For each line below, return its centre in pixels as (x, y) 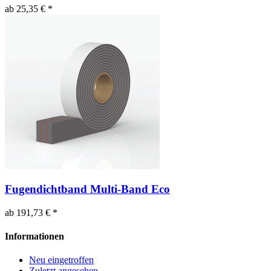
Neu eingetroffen (61, 260)
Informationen (34, 237)
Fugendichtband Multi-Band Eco (87, 189)
